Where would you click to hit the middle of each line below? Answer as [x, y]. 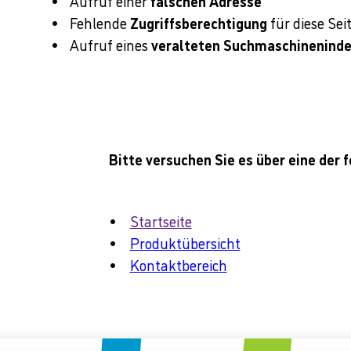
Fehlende [100, 23]
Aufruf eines [110, 45]
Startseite [161, 220]
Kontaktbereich [178, 264]
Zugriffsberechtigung [200, 23]
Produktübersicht [185, 242]
